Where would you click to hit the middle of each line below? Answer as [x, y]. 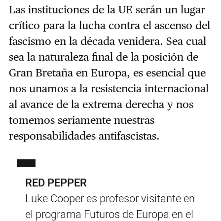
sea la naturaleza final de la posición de [103, 56]
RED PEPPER [56, 183]
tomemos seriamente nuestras [81, 120]
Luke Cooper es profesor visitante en [110, 199]
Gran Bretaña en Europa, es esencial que [107, 72]
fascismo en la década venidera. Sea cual [107, 41]
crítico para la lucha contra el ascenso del [109, 25]
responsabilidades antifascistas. [84, 135]
